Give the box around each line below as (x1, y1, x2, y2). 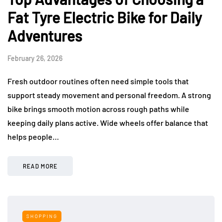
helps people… (7, 131, 59, 141)
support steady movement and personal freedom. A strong (7, 90, 211, 100)
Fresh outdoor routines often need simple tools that (7, 76, 189, 86)
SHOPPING (26, 213, 57, 219)
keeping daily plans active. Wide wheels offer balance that (7, 117, 208, 127)
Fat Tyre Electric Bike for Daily (7, 8, 202, 26)
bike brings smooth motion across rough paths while (7, 104, 189, 113)
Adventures (7, 26, 82, 45)
